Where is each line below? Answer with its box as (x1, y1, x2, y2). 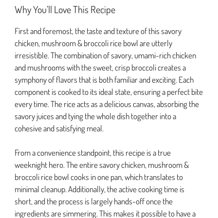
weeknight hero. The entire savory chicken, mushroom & (15, 160, 189, 170)
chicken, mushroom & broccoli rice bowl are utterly (15, 37, 172, 48)
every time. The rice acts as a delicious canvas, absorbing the (15, 98, 199, 109)
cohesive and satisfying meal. (15, 123, 104, 133)
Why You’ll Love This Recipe (15, 2, 115, 16)
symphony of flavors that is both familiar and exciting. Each (15, 74, 194, 85)
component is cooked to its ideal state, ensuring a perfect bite (15, 86, 203, 97)
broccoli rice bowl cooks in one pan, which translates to (15, 172, 183, 182)
